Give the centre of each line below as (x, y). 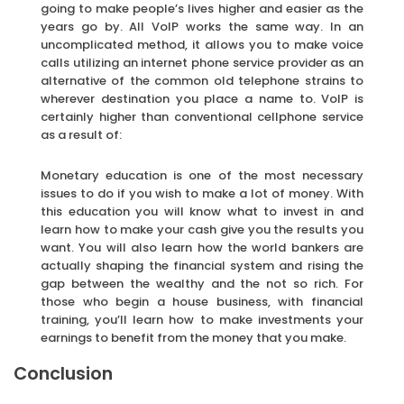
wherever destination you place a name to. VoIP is (202, 98)
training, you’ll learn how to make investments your (202, 319)
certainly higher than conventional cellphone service (202, 116)
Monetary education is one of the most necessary (202, 175)
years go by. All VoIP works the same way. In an (202, 26)
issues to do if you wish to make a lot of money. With (202, 193)
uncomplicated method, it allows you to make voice (202, 44)
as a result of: (81, 134)
